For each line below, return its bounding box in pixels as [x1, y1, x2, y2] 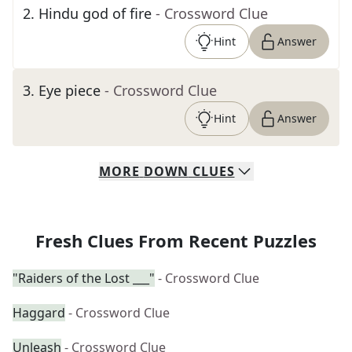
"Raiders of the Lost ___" [13, 269, 155, 287]
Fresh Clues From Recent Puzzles [35, 229, 317, 252]
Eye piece [38, 81, 101, 100]
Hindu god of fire [38, 4, 152, 23]
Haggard [13, 304, 65, 321]
